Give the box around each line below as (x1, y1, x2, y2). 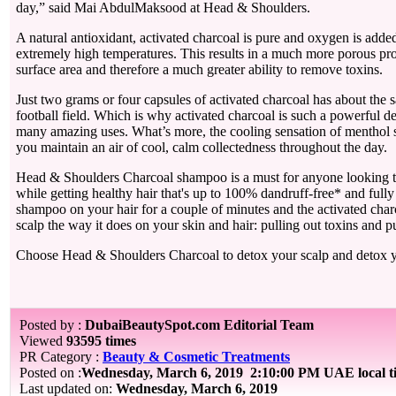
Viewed (19, 333, 66, 348)
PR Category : (19, 349, 103, 364)
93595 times (66, 333, 136, 348)
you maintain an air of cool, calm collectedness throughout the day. (16, 140, 387, 155)
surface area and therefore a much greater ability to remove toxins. (16, 62, 386, 77)
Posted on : (19, 365, 81, 380)
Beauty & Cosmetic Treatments (103, 349, 290, 364)
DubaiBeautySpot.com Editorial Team (85, 317, 314, 332)
